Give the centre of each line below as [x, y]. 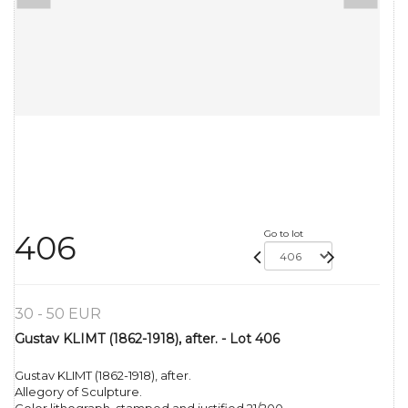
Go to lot [283, 234]
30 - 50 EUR [58, 314]
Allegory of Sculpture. [78, 392]
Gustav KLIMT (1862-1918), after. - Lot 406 [147, 339]
